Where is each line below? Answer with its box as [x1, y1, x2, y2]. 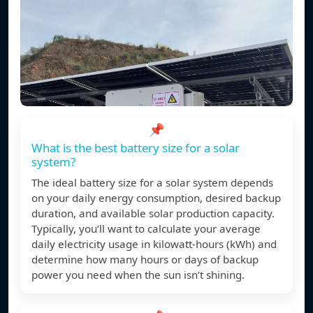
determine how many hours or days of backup [31, 252, 259, 267]
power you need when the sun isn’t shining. [31, 268, 245, 282]
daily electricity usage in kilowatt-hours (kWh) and [31, 237, 277, 252]
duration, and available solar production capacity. [31, 206, 275, 221]
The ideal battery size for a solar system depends [31, 175, 273, 190]
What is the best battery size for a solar [31, 140, 240, 156]
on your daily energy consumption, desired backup [31, 191, 281, 205]
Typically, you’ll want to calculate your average [31, 221, 261, 236]
